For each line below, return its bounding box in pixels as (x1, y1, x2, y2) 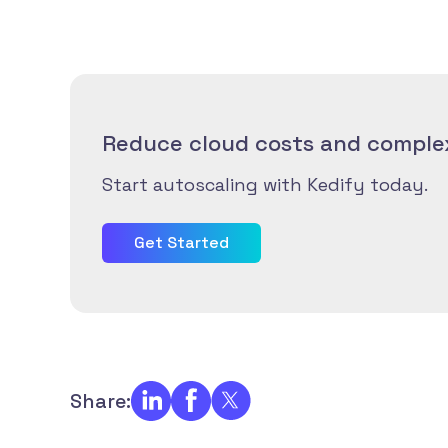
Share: (70, 387, 131, 414)
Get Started (134, 231, 229, 253)
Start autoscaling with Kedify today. (102, 172, 428, 196)
